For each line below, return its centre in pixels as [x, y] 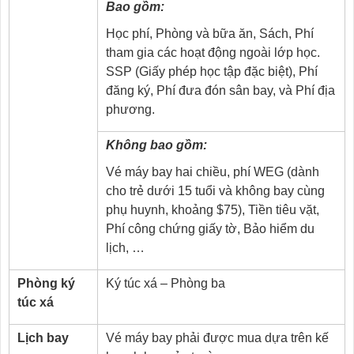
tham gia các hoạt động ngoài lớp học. [213, 52]
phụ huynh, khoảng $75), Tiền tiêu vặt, [213, 209]
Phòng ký [46, 283]
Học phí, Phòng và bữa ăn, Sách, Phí [210, 33]
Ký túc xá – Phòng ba [166, 283]
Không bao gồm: [156, 145]
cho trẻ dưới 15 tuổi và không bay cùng [215, 190]
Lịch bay [43, 337]
